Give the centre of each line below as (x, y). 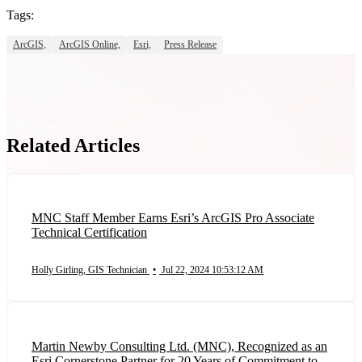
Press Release (190, 44)
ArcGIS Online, (90, 44)
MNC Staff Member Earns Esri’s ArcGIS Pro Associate (173, 217)
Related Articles (73, 145)
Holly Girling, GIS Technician (90, 269)
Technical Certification (89, 232)
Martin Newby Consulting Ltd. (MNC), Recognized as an (179, 346)
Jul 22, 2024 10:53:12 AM (213, 269)
